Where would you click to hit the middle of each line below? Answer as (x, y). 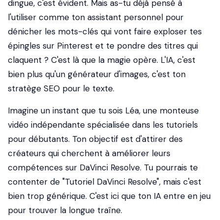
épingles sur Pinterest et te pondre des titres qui (103, 46)
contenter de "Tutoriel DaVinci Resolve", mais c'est (105, 182)
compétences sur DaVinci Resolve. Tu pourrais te (103, 167)
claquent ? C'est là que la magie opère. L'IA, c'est (102, 60)
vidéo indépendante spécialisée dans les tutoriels (103, 125)
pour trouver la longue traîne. (65, 210)
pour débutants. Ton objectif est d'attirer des (95, 139)
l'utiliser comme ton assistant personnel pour (96, 17)
